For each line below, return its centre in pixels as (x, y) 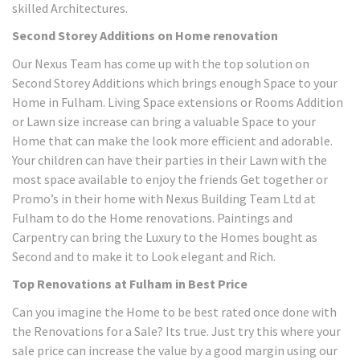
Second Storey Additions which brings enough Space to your (175, 82)
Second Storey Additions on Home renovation (145, 35)
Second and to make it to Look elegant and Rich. (144, 256)
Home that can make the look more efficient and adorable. (172, 140)
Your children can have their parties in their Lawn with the (170, 160)
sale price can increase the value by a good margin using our (175, 350)
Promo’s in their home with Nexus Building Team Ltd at (164, 198)
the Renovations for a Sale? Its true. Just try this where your (176, 331)
